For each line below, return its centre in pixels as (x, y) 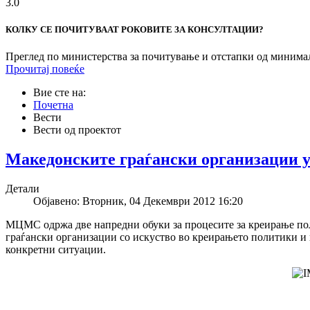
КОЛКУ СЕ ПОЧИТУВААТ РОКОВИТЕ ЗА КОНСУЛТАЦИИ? (135, 29)
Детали (22, 188)
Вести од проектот (77, 130)
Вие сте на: (62, 93)
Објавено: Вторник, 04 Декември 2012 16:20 (138, 201)
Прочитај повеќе (45, 69)
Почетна (53, 105)
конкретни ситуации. (56, 249)
